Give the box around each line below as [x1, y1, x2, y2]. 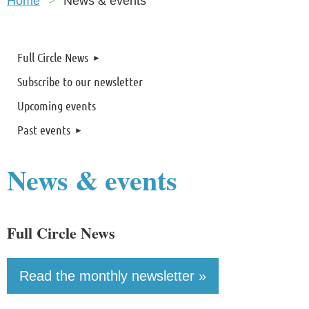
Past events [17, 122, 70, 137]
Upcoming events [17, 98, 96, 113]
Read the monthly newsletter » [19, 268, 206, 284]
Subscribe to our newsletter [17, 74, 143, 89]
